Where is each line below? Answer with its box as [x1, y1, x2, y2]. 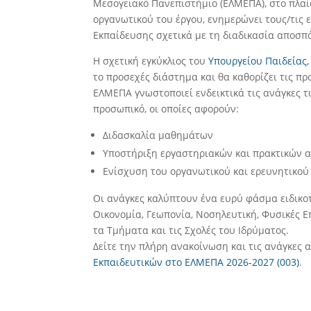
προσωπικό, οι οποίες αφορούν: [93, 102, 239, 116]
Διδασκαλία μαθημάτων [103, 128, 214, 142]
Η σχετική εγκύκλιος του [93, 54, 209, 68]
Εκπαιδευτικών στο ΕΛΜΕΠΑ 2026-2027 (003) [93, 255, 300, 269]
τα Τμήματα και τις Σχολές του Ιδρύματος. [93, 224, 289, 237]
